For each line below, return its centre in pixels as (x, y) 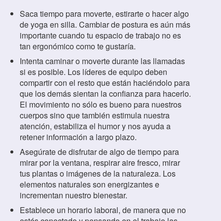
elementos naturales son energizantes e (90, 184)
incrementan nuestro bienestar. (74, 195)
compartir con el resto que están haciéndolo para (105, 83)
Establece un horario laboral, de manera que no (103, 210)
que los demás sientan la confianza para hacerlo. (105, 94)
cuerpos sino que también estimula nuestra (95, 115)
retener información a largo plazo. (78, 137)
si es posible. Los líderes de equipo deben (93, 72)
